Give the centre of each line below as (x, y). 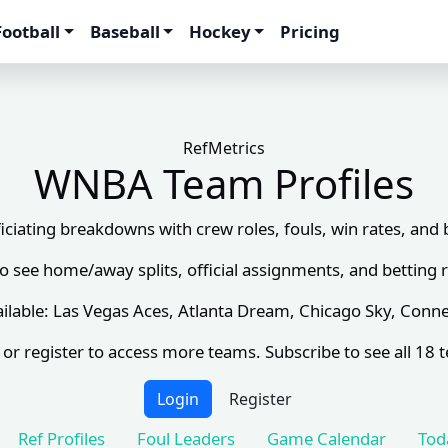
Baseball (124, 31)
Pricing (310, 31)
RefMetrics (224, 148)
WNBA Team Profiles (224, 183)
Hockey (219, 31)
